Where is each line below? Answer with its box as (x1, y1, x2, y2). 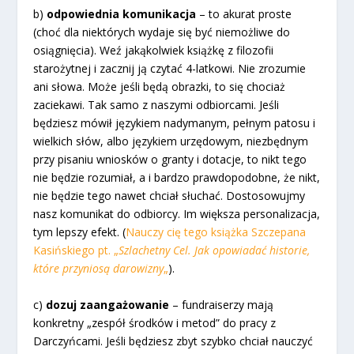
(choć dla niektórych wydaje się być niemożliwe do (33, 24, 291, 40)
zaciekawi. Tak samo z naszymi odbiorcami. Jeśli (33, 97, 280, 113)
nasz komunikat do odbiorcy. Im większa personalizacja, (33, 206, 321, 222)
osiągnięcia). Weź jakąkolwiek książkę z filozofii (33, 43, 274, 58)
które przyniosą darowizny (33, 261, 164, 277)
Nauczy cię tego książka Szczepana (126, 224, 307, 240)
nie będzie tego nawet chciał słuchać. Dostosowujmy (33, 188, 306, 204)
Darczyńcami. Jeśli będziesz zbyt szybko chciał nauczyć (33, 333, 314, 348)
